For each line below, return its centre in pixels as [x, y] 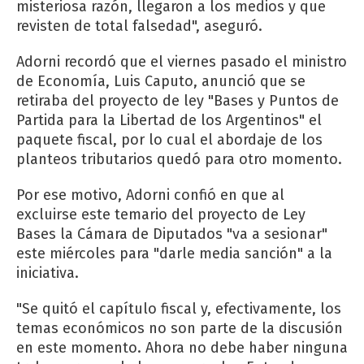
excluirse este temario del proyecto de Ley [161, 214]
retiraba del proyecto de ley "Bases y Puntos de [178, 100]
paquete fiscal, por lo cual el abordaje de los [169, 139]
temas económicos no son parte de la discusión [180, 328]
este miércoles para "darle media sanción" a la [174, 253]
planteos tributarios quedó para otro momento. [179, 159]
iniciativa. [48, 273]
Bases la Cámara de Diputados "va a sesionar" [172, 234]
